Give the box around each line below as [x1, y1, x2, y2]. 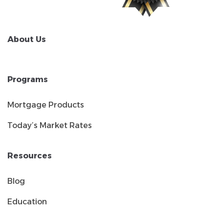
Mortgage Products [7, 100, 84, 109]
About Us [7, 34, 46, 44]
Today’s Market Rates [7, 120, 92, 130]
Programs [7, 74, 48, 84]
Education [7, 197, 47, 206]
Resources [7, 151, 52, 160]
